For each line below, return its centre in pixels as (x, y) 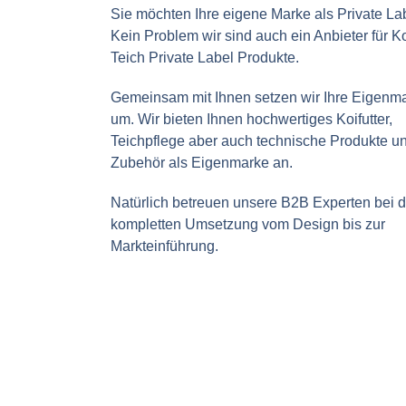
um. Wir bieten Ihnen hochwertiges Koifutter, (252, 119)
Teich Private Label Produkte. (207, 57)
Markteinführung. (167, 246)
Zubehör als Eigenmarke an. (204, 162)
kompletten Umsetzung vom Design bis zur (248, 224)
